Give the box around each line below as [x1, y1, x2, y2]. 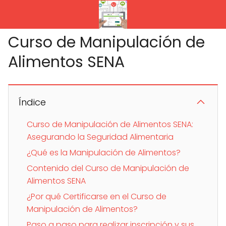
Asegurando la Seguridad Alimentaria [27, 131, 174, 143]
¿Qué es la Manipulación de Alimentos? [27, 146, 181, 158]
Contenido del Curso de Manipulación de [27, 162, 189, 174]
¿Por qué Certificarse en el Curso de [27, 190, 166, 202]
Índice [19, 95, 46, 108]
